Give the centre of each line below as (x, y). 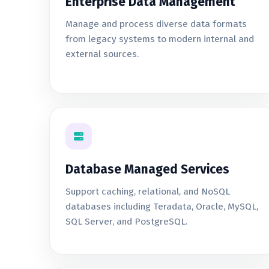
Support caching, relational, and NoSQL (148, 192)
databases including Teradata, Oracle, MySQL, (162, 207)
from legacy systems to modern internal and (160, 39)
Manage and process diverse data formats (156, 24)
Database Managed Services (147, 169)
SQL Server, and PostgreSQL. (126, 222)
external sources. (102, 54)
